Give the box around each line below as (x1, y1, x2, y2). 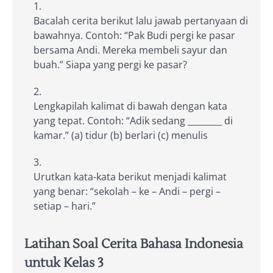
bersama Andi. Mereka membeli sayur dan (34, 43, 227, 57)
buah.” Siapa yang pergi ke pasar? (34, 57, 187, 71)
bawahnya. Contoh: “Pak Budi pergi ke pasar (34, 28, 235, 42)
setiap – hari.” (34, 199, 96, 213)
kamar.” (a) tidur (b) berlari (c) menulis (34, 128, 208, 142)
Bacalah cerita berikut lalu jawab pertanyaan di (34, 13, 248, 27)
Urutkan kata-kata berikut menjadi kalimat (34, 169, 227, 183)
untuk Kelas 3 (24, 255, 104, 272)
